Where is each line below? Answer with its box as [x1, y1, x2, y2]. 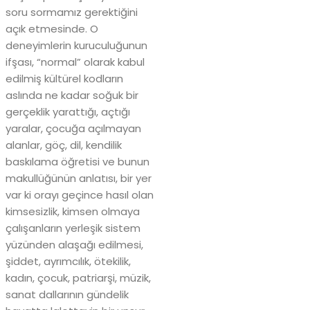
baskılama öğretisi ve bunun [6, 154, 149, 169]
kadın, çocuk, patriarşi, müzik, [6, 270, 151, 285]
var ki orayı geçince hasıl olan [6, 187, 154, 202]
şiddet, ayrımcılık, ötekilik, [6, 253, 131, 268]
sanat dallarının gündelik [6, 286, 129, 302]
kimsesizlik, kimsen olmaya [6, 203, 140, 219]
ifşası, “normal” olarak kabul [6, 54, 145, 69]
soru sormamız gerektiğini [6, 4, 138, 19]
